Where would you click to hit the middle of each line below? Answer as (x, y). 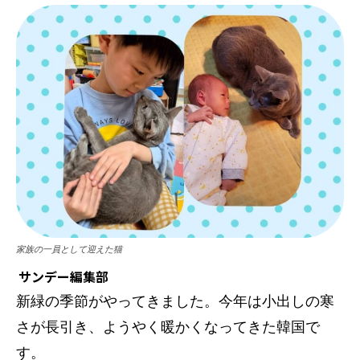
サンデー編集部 (63, 277)
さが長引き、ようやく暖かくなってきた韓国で (168, 327)
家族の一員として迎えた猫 (69, 250)
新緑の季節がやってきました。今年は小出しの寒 (175, 302)
